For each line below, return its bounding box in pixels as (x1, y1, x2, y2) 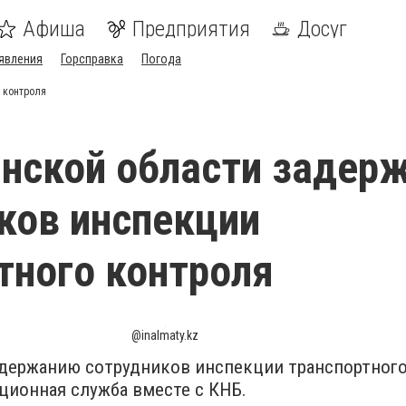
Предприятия (132, 16, 250, 42)
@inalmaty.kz (131, 328, 198, 343)
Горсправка (61, 52, 123, 66)
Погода (141, 52, 181, 66)
